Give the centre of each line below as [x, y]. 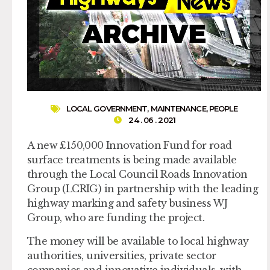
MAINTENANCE [178, 109]
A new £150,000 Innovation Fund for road [130, 146]
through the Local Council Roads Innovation [137, 174]
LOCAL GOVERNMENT [107, 109]
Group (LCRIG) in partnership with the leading [143, 189]
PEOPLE [223, 109]
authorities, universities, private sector [122, 255]
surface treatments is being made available [132, 160]
